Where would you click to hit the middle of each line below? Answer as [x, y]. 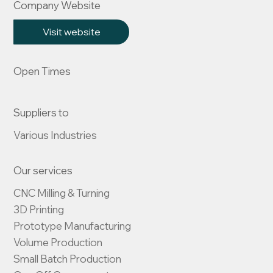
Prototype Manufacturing [73, 226]
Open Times [42, 71]
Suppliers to [41, 113]
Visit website [71, 31]
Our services [43, 171]
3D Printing [39, 210]
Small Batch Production [68, 259]
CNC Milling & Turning [62, 193]
